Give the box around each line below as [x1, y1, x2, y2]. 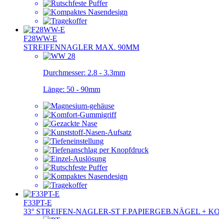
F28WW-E [23, 34, 57, 43]
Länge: [43, 85, 66, 93]
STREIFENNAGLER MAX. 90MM [23, 43, 139, 51]
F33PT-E [23, 198, 52, 207]
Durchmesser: [43, 68, 88, 77]
